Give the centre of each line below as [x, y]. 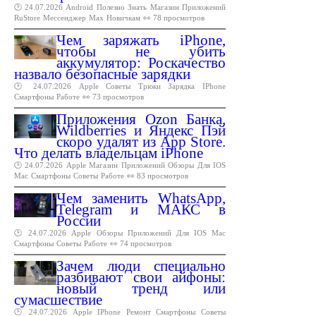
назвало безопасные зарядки [102, 74]
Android [80, 7]
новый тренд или [141, 288]
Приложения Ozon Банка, [141, 119]
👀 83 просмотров [158, 175]
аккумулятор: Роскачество [141, 62]
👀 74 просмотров [141, 243]
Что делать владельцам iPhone [109, 153]
